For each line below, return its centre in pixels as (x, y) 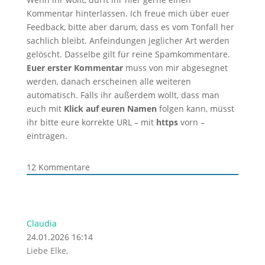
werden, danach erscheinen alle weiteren (109, 81)
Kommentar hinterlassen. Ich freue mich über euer (128, 13)
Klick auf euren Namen (110, 109)
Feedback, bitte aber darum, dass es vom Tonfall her (130, 27)
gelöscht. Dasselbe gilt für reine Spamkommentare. (128, 54)
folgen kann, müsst (195, 109)
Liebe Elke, (47, 251)
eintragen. (47, 136)
